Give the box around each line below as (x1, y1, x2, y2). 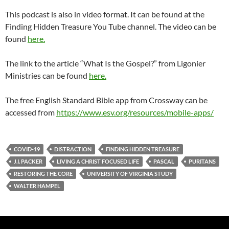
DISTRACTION (54, 146, 91, 152)
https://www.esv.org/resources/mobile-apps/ (56, 107, 214, 117)
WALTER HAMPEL (14, 182, 60, 189)
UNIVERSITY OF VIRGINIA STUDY (87, 170, 173, 177)
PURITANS (189, 158, 216, 165)
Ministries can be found (5, 71, 89, 80)
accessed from (5, 107, 56, 117)
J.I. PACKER (14, 158, 42, 165)
